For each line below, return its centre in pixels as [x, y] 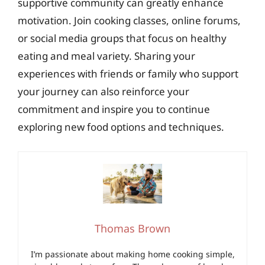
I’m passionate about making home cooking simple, [132, 254]
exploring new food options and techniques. [121, 127]
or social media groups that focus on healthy [122, 38]
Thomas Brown [132, 228]
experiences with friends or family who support [128, 74]
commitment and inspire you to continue [114, 109]
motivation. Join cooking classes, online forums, [129, 20]
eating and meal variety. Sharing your [106, 56]
